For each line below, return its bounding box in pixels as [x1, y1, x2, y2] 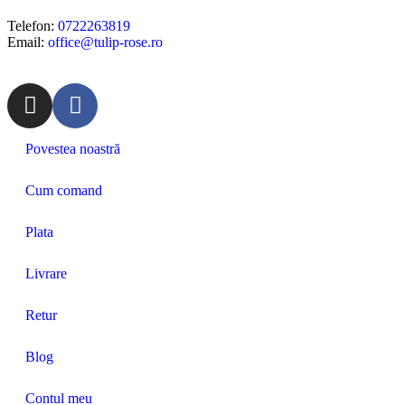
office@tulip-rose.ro [48, 33, 163, 50]
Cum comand [25, 182, 102, 198]
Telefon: [7, 17, 58, 33]
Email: [7, 33, 48, 50]
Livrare [25, 265, 67, 281]
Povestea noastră [25, 140, 120, 156]
